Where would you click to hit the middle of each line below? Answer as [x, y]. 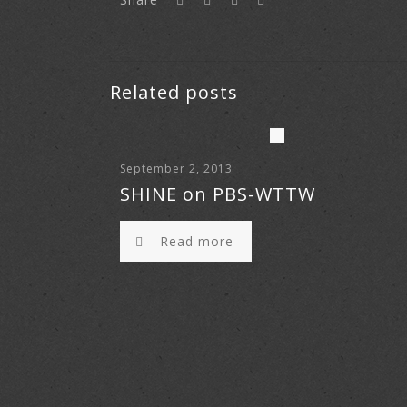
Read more [196, 241]
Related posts [174, 92]
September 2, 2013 [177, 169]
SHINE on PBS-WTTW [218, 194]
